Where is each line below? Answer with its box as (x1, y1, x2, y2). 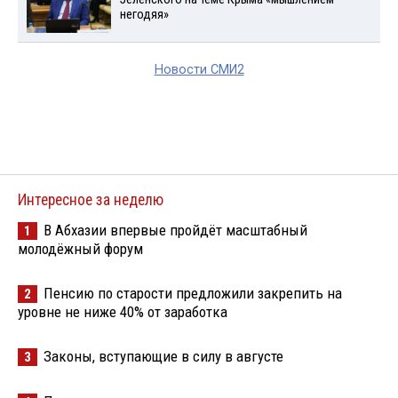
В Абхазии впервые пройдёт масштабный (44, 220, 307, 239)
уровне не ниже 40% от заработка (18, 302, 227, 321)
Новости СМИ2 (154, 61, 244, 77)
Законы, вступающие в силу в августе (44, 346, 283, 365)
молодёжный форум (18, 239, 143, 258)
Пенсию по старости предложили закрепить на (44, 283, 342, 302)
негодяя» (119, 6, 169, 22)
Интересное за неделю (18, 190, 163, 209)
